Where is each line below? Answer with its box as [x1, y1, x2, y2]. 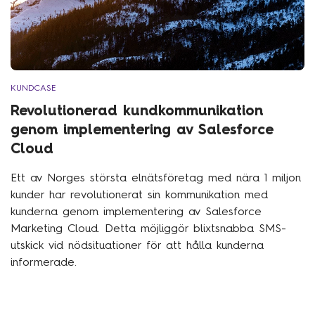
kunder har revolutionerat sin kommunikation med [11, 187, 268, 201]
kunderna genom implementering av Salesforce [11, 204, 262, 218]
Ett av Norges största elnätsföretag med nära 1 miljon [11, 170, 301, 184]
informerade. [11, 255, 77, 269]
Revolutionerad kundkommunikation [11, 101, 263, 119]
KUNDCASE [11, 82, 56, 93]
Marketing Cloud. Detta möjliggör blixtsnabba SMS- [11, 221, 286, 235]
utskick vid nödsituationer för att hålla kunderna [11, 238, 264, 252]
